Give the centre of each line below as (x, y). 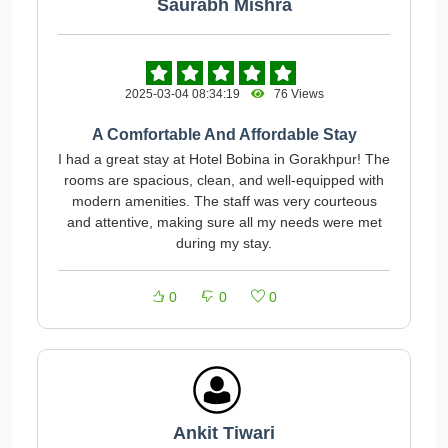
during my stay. (224, 243)
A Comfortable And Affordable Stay (224, 134)
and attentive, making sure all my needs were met (224, 222)
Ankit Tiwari (224, 433)
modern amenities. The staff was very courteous (224, 201)
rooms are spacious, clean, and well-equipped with (224, 180)
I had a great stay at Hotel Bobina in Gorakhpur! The (224, 159)
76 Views (294, 94)
